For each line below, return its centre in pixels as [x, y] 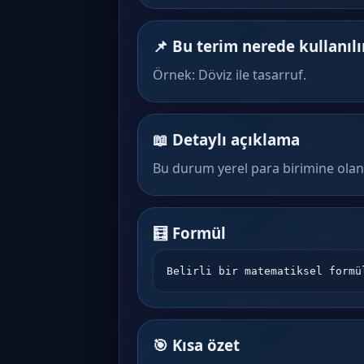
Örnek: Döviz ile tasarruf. [230, 75]
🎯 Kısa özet [196, 345]
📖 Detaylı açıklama [226, 139]
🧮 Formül [189, 233]
